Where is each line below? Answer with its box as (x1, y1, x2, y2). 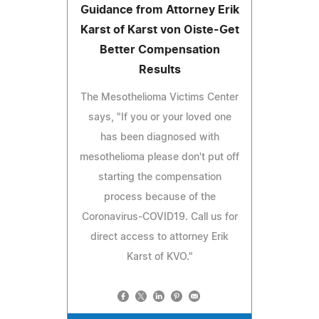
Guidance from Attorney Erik (80, 4, 239, 16)
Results (138, 63, 181, 75)
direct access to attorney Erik (90, 231, 229, 242)
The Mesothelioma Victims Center (80, 92, 239, 103)
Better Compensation (99, 43, 220, 56)
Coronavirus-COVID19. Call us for (81, 211, 238, 222)
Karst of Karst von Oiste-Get (80, 23, 239, 36)
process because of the (103, 192, 216, 202)
